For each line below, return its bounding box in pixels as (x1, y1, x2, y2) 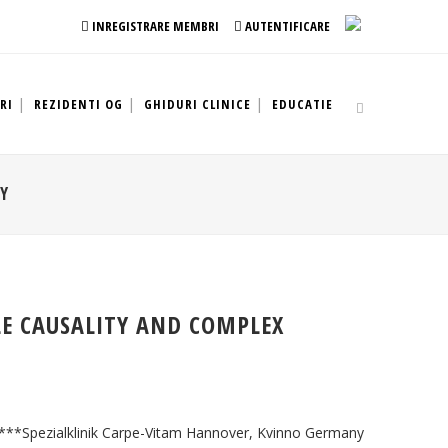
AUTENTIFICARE (242, 17, 330, 35)
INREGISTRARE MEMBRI (89, 17, 219, 35)
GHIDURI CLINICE (144, 95, 251, 113)
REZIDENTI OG (34, 95, 123, 113)
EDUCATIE (272, 95, 333, 113)
